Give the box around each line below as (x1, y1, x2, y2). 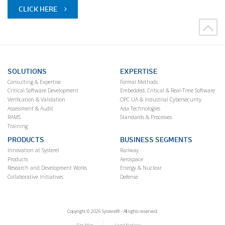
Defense (120, 173, 138, 181)
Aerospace (120, 155, 143, 163)
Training (8, 122, 28, 130)
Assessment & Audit (8, 104, 53, 112)
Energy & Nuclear (120, 164, 162, 172)
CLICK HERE (19, 4, 57, 14)
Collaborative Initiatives (8, 173, 63, 181)
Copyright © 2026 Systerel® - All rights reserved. (67, 208, 158, 215)
